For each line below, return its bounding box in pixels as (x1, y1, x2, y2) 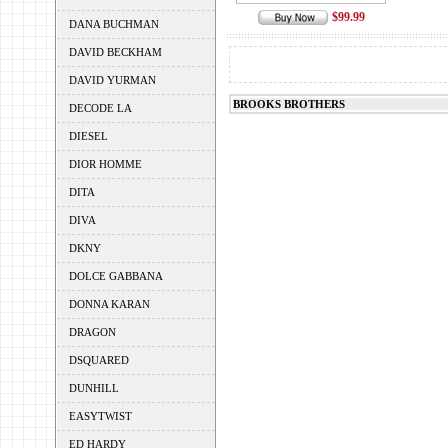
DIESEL (68, 130, 108, 142)
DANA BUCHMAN (68, 18, 159, 30)
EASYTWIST (68, 410, 132, 422)
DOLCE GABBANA (68, 270, 163, 282)
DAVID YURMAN (68, 74, 156, 86)
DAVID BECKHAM (68, 46, 162, 58)
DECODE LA (68, 102, 132, 114)
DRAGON (68, 326, 116, 338)
